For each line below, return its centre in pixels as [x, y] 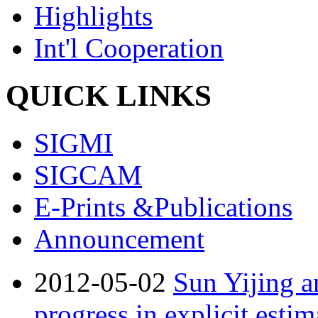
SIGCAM [88, 175]
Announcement [119, 238]
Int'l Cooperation [129, 48]
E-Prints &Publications [163, 207]
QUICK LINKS [109, 95]
